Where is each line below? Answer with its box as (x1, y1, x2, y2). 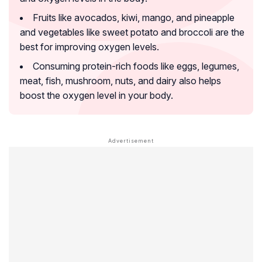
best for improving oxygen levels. (20, 41, 159, 53)
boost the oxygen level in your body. (20, 89, 173, 102)
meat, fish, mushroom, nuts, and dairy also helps (20, 75, 221, 87)
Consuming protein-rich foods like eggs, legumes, (33, 60, 239, 73)
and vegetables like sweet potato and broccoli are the (20, 26, 244, 39)
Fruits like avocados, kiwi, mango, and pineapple (33, 12, 235, 24)
